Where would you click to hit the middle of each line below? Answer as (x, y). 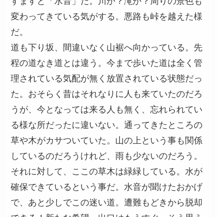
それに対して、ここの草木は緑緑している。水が (107, 172)
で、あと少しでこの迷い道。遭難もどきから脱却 (107, 203)
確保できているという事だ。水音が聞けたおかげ (107, 187)
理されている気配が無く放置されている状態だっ (107, 79)
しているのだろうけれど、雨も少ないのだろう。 (107, 156)
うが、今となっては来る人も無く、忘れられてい (107, 110)
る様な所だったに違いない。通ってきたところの (107, 125)
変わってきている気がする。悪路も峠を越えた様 (107, 17)
